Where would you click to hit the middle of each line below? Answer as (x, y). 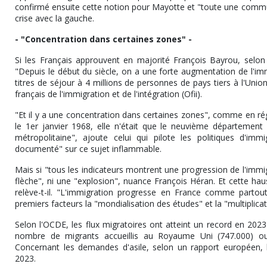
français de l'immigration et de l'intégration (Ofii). (112, 94)
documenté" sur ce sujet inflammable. (92, 149)
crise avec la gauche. (59, 18)
